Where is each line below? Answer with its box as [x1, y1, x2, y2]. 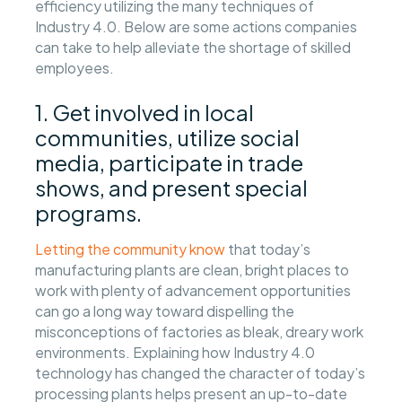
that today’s [225, 240, 311, 258]
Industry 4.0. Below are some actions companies [35, 18, 358, 36]
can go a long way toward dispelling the [35, 302, 295, 320]
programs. [35, 198, 143, 226]
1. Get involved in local [35, 98, 255, 126]
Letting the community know [35, 240, 226, 258]
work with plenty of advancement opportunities [35, 282, 352, 300]
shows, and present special [35, 173, 309, 201]
